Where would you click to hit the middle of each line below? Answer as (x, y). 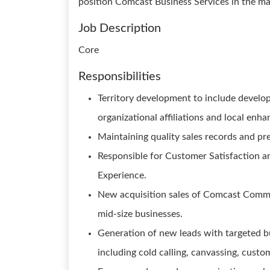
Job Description (120, 28)
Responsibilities (120, 77)
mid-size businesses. (140, 214)
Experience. (122, 175)
